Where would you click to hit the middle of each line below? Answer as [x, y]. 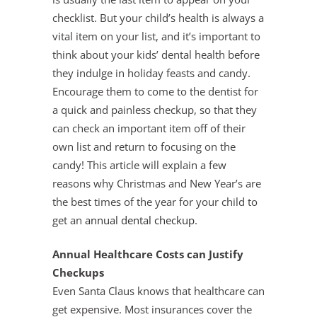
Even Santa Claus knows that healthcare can [158, 291]
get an [69, 220]
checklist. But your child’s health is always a [158, 18]
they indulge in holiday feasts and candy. [151, 73]
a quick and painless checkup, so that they [155, 110]
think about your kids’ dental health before [156, 54]
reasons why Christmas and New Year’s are [157, 183]
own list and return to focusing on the [144, 146]
